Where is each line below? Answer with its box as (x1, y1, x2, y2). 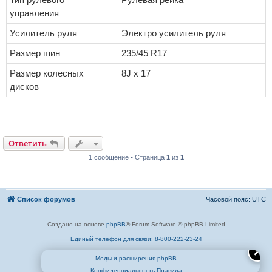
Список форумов (17, 195, 75, 203)
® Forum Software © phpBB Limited (125, 221, 225, 228)
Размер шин (10, 48, 60, 59)
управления (10, 8, 59, 19)
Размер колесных (10, 68, 84, 79)
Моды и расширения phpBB (95, 255, 177, 262)
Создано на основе (47, 221, 106, 228)
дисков (10, 81, 39, 92)
